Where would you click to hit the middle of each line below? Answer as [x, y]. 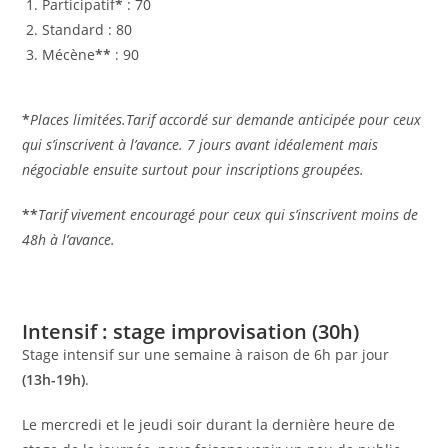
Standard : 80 [87, 29]
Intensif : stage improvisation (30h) [191, 331]
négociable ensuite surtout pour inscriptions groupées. [193, 169]
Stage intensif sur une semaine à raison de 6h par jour [206, 354]
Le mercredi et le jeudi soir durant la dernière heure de [209, 424]
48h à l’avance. [69, 239]
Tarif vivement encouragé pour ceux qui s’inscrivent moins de [228, 214]
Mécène [69, 54]
